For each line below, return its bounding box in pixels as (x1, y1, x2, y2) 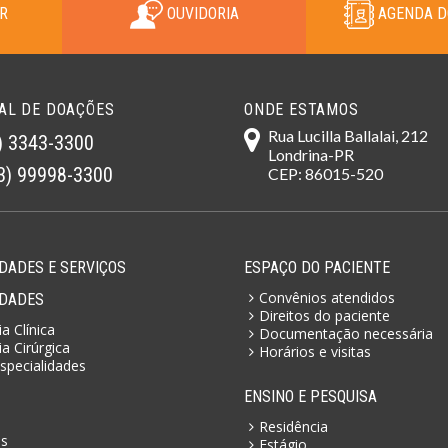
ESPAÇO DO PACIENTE (244, 257, 390, 277)
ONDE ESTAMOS (244, 99, 359, 119)
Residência (259, 416, 328, 436)
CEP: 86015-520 (268, 163, 383, 183)
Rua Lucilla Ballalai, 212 (268, 125, 428, 145)
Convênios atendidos (259, 287, 395, 307)
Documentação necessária (259, 323, 433, 343)
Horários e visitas (259, 341, 371, 361)
